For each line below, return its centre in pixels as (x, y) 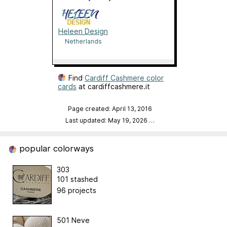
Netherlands (83, 42)
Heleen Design (83, 31)
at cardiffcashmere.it (113, 87)
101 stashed (77, 179)
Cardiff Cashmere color (124, 78)
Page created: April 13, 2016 (110, 109)
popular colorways (55, 149)
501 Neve (73, 220)
